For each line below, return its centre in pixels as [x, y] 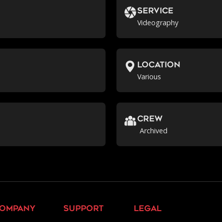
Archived [153, 130]
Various [149, 76]
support [83, 209]
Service [156, 11]
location [159, 65]
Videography [158, 22]
